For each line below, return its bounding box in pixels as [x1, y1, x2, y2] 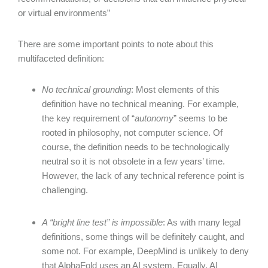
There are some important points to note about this [18, 39, 214, 49]
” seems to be [173, 113, 227, 123]
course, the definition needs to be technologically [42, 142, 230, 152]
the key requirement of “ [42, 113, 135, 123]
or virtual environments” [18, 8, 112, 18]
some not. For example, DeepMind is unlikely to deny [42, 246, 249, 256]
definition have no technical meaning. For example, [42, 99, 239, 109]
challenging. [42, 185, 90, 195]
